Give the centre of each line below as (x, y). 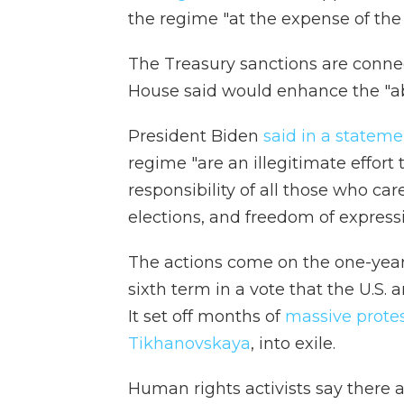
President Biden (193, 136)
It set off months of (207, 316)
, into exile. (293, 343)
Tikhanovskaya (189, 343)
